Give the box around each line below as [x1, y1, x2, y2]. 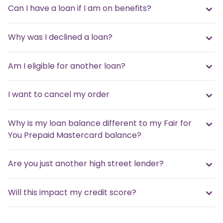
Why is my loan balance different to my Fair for [8, 117, 192, 129]
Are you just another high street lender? [8, 157, 164, 169]
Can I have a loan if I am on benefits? [8, 2, 151, 14]
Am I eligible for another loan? [8, 60, 125, 72]
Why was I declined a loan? [8, 31, 112, 43]
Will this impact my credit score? [8, 186, 136, 198]
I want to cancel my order [8, 89, 110, 101]
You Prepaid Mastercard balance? [8, 129, 141, 141]
